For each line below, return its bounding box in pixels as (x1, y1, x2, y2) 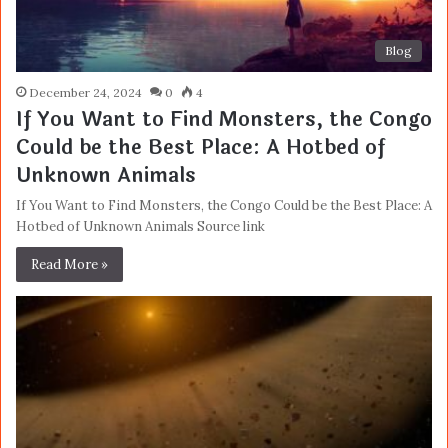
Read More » (31, 255, 108, 273)
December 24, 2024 (29, 84, 142, 100)
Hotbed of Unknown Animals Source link (16, 217, 265, 235)
